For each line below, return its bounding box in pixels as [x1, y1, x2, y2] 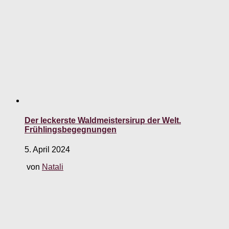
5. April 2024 [25, 145, 70, 154]
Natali [42, 163, 63, 172]
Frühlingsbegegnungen [25, 125, 117, 134]
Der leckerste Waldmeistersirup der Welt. [25, 116, 181, 125]
